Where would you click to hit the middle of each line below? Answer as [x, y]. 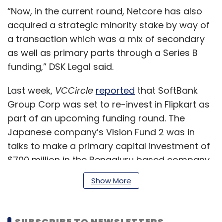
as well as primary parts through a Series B [103, 53]
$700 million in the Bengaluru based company [109, 160]
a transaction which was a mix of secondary [106, 39]
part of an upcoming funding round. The [96, 118]
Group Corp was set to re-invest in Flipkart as [109, 104]
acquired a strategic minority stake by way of [109, 25]
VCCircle [75, 90]
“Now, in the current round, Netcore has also [105, 11]
